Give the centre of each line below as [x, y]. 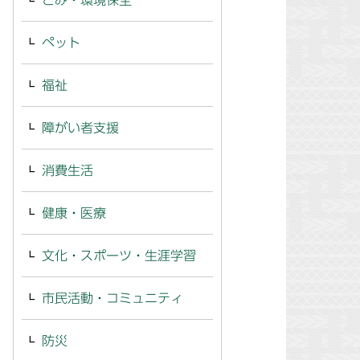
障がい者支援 [80, 128]
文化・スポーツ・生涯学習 [119, 256]
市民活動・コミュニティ [112, 298]
